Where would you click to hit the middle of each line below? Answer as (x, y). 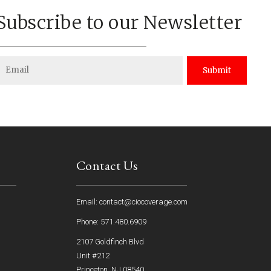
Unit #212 (93, 256)
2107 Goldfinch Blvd (110, 242)
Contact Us (107, 166)
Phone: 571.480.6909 (111, 222)
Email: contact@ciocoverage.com (132, 202)
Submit (217, 70)
